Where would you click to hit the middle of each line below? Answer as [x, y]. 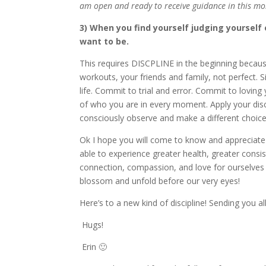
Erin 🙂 [94, 247]
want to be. [104, 42]
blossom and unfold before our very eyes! [160, 181]
